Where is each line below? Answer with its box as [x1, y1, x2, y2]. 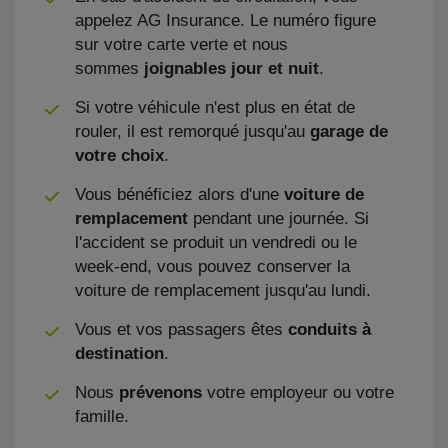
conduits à [288, 320, 371, 339]
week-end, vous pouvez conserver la [75, 257, 350, 276]
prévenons [119, 383, 207, 402]
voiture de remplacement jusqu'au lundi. [75, 281, 371, 300]
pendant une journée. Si [193, 209, 369, 228]
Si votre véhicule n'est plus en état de [75, 98, 355, 117]
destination [75, 344, 164, 363]
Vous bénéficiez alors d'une [75, 185, 284, 204]
